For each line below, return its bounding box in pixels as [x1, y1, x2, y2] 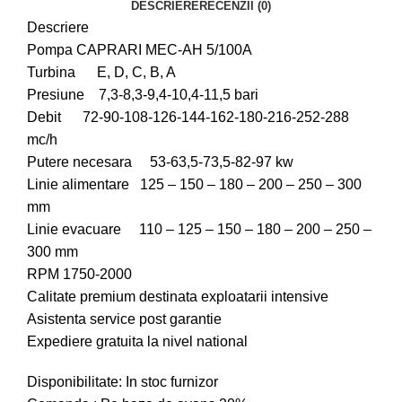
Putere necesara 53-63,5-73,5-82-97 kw [27, 154, 293, 170]
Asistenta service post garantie [27, 311, 222, 328]
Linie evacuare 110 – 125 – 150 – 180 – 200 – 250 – [27, 222, 371, 238]
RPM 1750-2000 [27, 267, 132, 283]
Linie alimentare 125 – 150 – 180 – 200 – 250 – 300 [27, 177, 362, 193]
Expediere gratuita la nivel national [27, 334, 248, 350]
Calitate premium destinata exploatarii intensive [27, 289, 328, 305]
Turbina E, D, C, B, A [27, 65, 176, 81]
